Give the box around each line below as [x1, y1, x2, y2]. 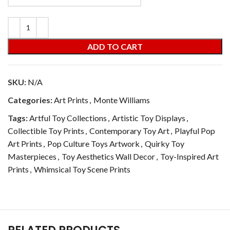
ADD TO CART [87, 41, 143, 51]
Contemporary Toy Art [89, 125, 169, 136]
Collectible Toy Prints [8, 125, 84, 136]
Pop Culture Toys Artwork [47, 138, 140, 148]
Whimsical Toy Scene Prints [34, 164, 130, 174]
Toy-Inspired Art [160, 151, 219, 161]
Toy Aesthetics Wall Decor [62, 151, 155, 161]
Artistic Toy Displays [112, 112, 185, 123]
